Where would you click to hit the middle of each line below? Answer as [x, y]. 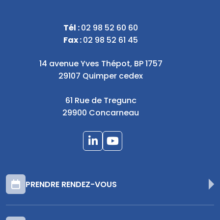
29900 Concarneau [101, 114]
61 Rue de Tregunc [101, 101]
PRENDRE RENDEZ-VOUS [71, 185]
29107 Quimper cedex [101, 77]
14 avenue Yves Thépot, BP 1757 [101, 65]
